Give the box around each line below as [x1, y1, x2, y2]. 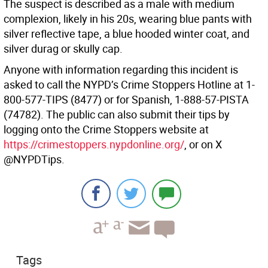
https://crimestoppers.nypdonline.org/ [4, 137, 184, 152]
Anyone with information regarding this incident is [4, 62, 238, 77]
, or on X [184, 137, 222, 152]
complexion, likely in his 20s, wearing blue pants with [4, 11, 252, 26]
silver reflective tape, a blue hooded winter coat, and [4, 26, 249, 41]
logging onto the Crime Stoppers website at [4, 122, 209, 137]
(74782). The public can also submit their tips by [4, 107, 230, 122]
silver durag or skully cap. [4, 41, 123, 56]
